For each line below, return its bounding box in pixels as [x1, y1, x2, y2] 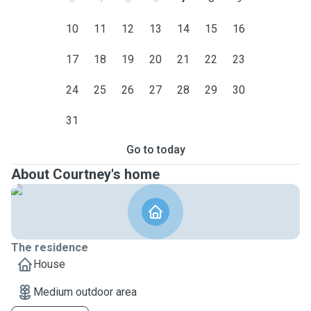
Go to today [126, 143, 185, 156]
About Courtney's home [11, 166, 160, 183]
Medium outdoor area [33, 285, 137, 299]
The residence [11, 241, 88, 254]
